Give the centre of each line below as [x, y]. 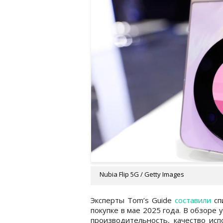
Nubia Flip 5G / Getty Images [142, 174]
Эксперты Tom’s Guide [133, 200]
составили [193, 200]
